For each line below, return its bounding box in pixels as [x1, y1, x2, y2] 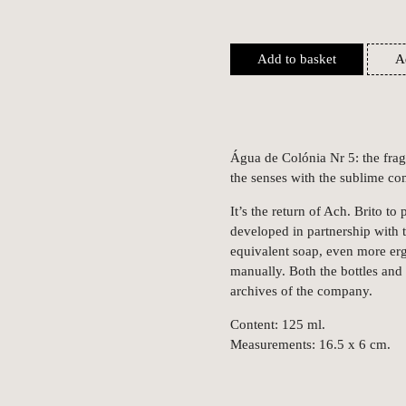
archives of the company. [230, 284, 372, 299]
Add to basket [257, 52, 336, 67]
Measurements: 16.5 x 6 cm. [230, 337, 391, 353]
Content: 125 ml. [230, 317, 325, 333]
